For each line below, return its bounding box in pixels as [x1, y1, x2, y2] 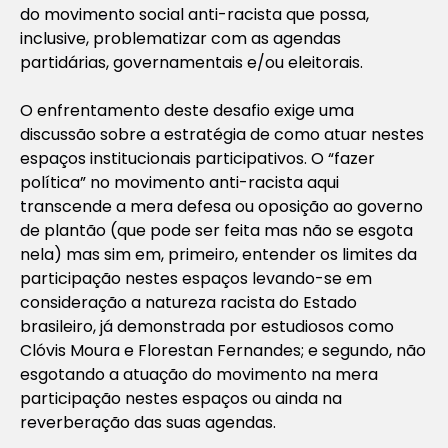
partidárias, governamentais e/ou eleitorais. [20, 50, 363, 74]
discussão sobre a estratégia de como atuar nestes [20, 122, 424, 146]
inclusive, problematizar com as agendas [20, 26, 341, 50]
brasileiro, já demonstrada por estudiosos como [20, 314, 394, 338]
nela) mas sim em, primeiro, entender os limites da [20, 242, 417, 266]
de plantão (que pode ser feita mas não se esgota [20, 218, 413, 242]
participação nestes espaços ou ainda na [20, 386, 342, 410]
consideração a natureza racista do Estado [20, 290, 357, 314]
